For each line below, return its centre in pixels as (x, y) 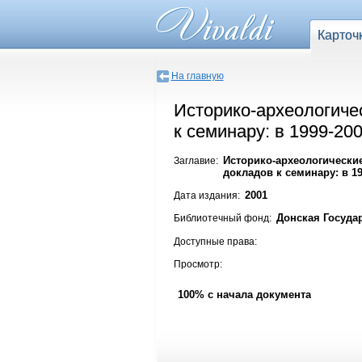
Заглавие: (196, 160)
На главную (197, 76)
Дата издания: (206, 196)
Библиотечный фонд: (222, 219)
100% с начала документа (244, 295)
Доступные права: (215, 241)
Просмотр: (198, 265)
